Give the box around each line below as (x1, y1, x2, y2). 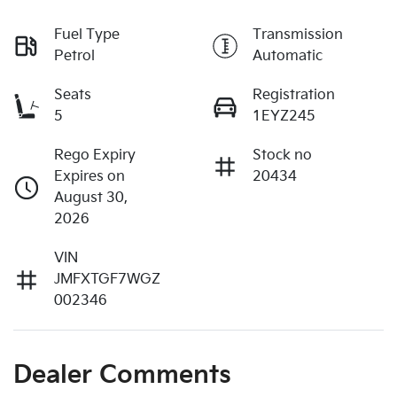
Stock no (253, 147, 312, 165)
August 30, (54, 190, 128, 207)
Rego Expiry (54, 147, 136, 165)
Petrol (54, 48, 95, 66)
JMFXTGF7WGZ (54, 271, 160, 289)
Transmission (253, 27, 343, 44)
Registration (253, 87, 335, 105)
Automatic (253, 48, 323, 66)
